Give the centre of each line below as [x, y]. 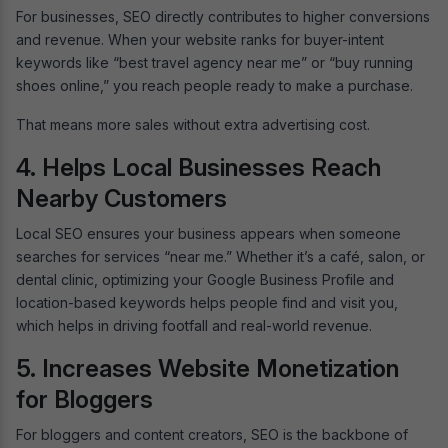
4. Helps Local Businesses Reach [198, 167]
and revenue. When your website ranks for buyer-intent [200, 39]
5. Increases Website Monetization [207, 368]
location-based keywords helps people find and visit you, [207, 302]
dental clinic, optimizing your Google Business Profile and [205, 279]
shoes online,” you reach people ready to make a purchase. [216, 85]
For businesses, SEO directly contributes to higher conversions [223, 16]
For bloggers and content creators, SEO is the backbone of [212, 434]
